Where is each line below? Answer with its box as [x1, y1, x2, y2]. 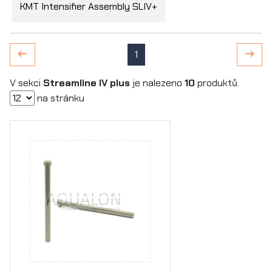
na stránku [35, 92, 84, 104]
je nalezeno [130, 76, 185, 89]
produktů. [195, 76, 239, 89]
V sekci [10, 76, 43, 89]
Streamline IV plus [43, 76, 130, 89]
